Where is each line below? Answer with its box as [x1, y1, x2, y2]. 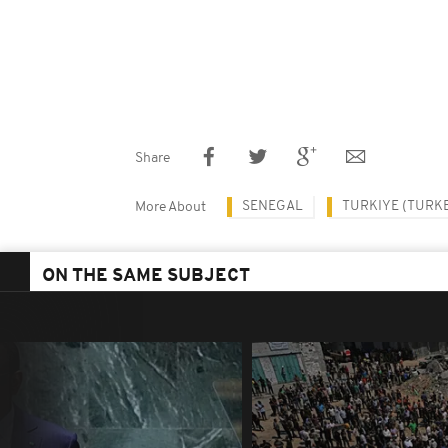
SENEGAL [242, 199, 303, 214]
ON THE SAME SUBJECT [42, 267, 250, 286]
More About [135, 200, 206, 215]
